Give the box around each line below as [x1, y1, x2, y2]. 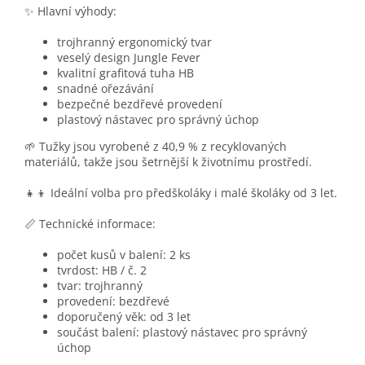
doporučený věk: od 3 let [57, 309, 191, 325]
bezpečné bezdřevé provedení [57, 96, 222, 112]
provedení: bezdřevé [57, 293, 169, 310]
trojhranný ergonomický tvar [57, 34, 212, 51]
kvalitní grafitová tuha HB [57, 65, 194, 81]
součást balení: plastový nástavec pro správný [57, 324, 307, 341]
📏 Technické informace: [24, 216, 156, 232]
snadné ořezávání [57, 81, 154, 97]
